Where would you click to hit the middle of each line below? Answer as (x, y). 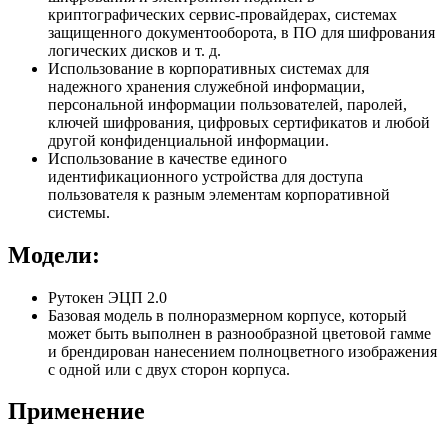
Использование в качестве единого (167, 158)
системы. (79, 212)
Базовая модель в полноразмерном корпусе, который (227, 315)
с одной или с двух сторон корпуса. (169, 369)
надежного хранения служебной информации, (206, 86)
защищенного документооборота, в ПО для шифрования (241, 32)
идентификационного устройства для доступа (205, 176)
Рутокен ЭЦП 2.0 (109, 297)
